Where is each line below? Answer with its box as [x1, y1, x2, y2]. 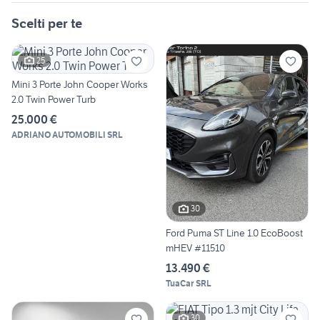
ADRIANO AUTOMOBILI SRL [11, 129, 123, 141]
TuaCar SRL [166, 277, 211, 289]
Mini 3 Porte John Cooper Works [11, 78, 148, 91]
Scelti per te [11, 15, 82, 32]
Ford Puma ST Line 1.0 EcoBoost [166, 226, 303, 239]
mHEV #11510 [166, 241, 225, 254]
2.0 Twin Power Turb [11, 93, 96, 106]
